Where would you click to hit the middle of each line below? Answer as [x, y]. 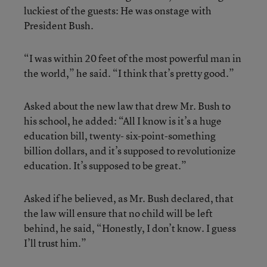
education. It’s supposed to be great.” [105, 165]
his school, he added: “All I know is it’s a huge [123, 121]
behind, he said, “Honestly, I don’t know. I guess [130, 228]
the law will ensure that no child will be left [118, 213]
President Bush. [59, 25]
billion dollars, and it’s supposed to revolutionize [130, 150]
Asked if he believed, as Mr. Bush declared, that [129, 198]
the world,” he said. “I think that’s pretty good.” [129, 73]
